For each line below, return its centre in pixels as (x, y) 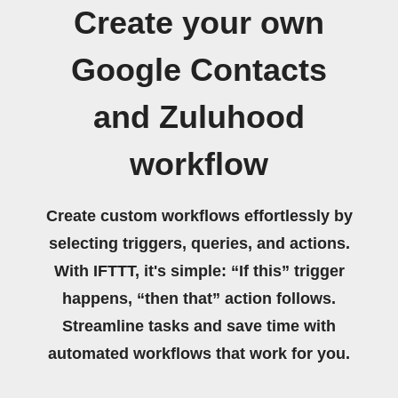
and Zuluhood (199, 117)
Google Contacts (199, 70)
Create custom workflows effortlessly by (199, 216)
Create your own (199, 23)
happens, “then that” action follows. (199, 298)
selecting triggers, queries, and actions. (199, 243)
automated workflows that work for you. (199, 354)
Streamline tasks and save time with (199, 326)
